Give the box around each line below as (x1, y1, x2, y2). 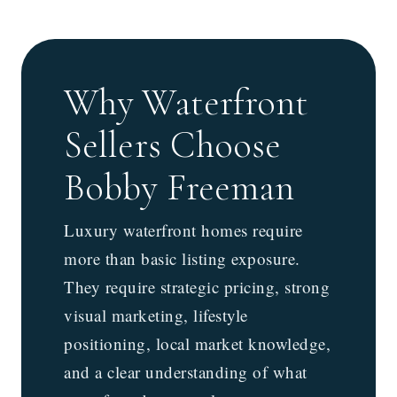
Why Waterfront (64, 80, 309, 126)
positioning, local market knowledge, (64, 332, 331, 355)
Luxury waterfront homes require (64, 219, 303, 242)
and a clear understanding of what (64, 361, 307, 384)
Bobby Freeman (64, 165, 295, 211)
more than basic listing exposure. (64, 247, 300, 270)
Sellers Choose (64, 122, 282, 168)
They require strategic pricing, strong (64, 276, 330, 299)
